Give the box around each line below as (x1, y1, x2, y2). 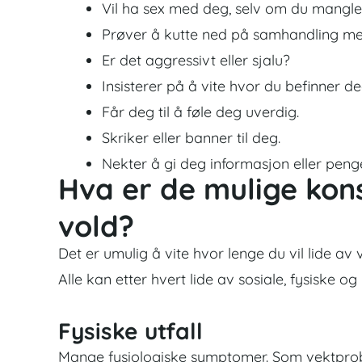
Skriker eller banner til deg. (102, 128, 280, 147)
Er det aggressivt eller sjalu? (102, 50, 290, 69)
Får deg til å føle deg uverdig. (102, 102, 299, 121)
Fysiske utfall (58, 317, 203, 346)
